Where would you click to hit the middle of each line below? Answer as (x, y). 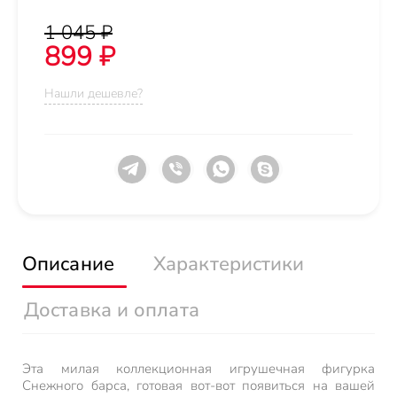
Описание (68, 264)
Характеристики (229, 264)
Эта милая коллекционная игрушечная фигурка (198, 369)
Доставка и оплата (112, 310)
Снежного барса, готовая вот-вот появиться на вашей (198, 385)
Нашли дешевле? (93, 93)
